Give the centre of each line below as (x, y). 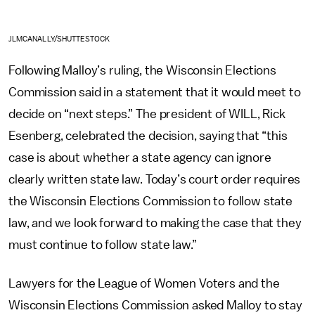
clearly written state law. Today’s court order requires (155, 179)
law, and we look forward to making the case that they (155, 223)
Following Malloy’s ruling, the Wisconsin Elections (142, 70)
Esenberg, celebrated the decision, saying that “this (148, 135)
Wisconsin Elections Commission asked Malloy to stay (155, 305)
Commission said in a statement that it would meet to (155, 92)
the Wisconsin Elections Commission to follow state (150, 201)
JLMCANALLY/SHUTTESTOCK (59, 39)
